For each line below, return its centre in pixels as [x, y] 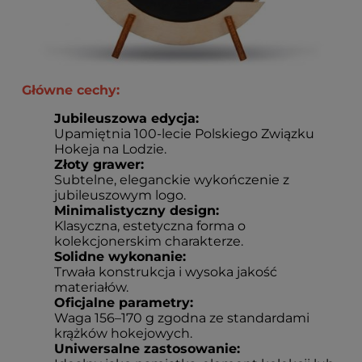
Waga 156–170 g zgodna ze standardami [182, 318]
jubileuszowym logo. [120, 196]
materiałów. [91, 288]
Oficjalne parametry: [124, 303]
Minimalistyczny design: [137, 211]
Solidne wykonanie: [120, 257]
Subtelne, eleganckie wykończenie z [172, 180]
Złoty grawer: [99, 165]
